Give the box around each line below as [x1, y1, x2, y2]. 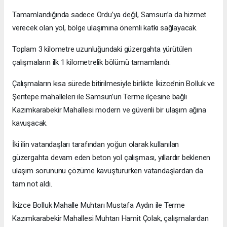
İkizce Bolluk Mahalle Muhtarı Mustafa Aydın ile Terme [12, 201, 185, 210]
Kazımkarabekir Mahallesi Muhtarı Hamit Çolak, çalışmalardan [12, 214, 209, 223]
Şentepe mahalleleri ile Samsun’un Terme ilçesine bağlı [12, 92, 187, 102]
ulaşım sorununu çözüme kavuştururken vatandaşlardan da [12, 166, 203, 176]
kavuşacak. [12, 119, 48, 128]
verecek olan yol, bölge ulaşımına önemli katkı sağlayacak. [12, 23, 198, 33]
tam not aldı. [12, 179, 52, 189]
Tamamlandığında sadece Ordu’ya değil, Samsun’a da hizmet [12, 10, 207, 20]
